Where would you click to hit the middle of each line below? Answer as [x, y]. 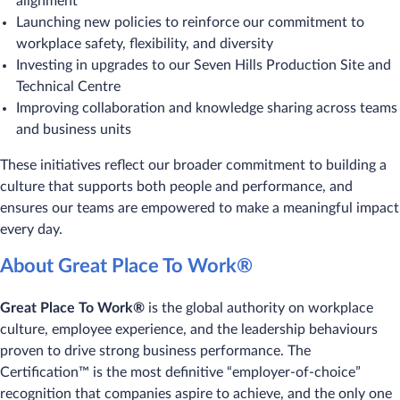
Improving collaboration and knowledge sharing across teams [207, 108]
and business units [74, 130]
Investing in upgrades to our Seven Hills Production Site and [204, 66]
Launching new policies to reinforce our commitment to [190, 23]
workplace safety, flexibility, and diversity [145, 44]
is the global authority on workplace [259, 308]
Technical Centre [68, 87]
